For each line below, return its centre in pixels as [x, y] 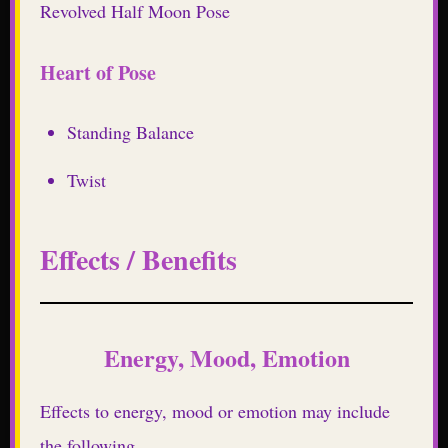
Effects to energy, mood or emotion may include [215, 410]
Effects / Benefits [138, 259]
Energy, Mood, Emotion [226, 357]
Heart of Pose [98, 72]
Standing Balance [130, 132]
